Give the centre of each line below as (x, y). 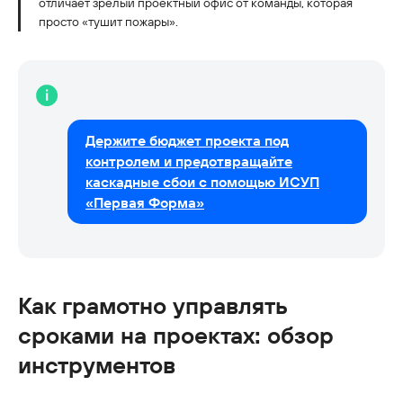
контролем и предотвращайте (189, 161)
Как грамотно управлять (153, 306)
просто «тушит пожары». (108, 22)
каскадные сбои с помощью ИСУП (202, 182)
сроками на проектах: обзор (176, 336)
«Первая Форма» (145, 203)
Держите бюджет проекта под (187, 141)
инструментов (97, 365)
